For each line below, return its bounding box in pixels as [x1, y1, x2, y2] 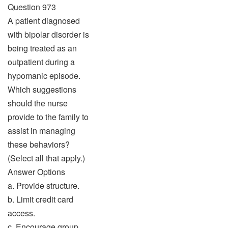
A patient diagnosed [8, 15, 80, 26]
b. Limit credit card [8, 193, 73, 205]
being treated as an [8, 42, 77, 54]
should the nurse [8, 97, 68, 109]
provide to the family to [8, 111, 89, 123]
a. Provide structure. [8, 180, 79, 191]
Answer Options [8, 166, 65, 178]
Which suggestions [8, 83, 76, 95]
